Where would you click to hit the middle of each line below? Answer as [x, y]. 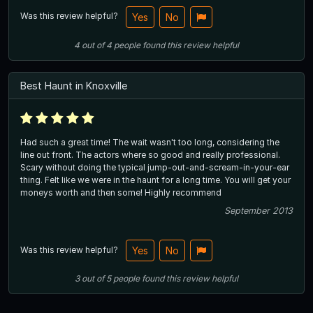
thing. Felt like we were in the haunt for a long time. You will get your [155, 180]
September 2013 [259, 210]
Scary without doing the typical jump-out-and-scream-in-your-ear [155, 167]
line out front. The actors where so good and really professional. [150, 154]
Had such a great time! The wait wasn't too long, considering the [150, 142]
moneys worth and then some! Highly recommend [121, 192]
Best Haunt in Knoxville [74, 85]
